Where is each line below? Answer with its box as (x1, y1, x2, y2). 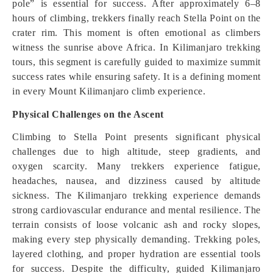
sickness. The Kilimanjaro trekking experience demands (12, 190, 261, 200)
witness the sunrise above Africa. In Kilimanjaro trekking (12, 42, 261, 52)
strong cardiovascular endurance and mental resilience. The (12, 205, 261, 215)
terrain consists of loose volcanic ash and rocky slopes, (12, 219, 261, 230)
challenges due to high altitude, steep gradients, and (12, 146, 261, 157)
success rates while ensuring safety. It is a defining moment (12, 71, 261, 82)
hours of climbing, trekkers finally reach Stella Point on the (12, 13, 261, 23)
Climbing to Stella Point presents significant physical (12, 132, 261, 142)
